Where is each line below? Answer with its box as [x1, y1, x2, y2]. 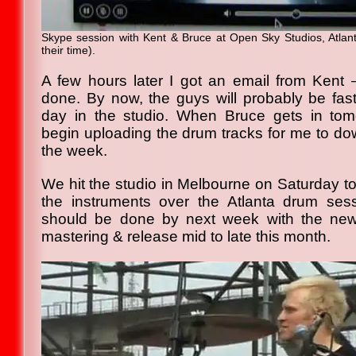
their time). [41, 44, 95, 56]
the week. [41, 142, 107, 159]
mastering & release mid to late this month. [41, 228, 331, 245]
